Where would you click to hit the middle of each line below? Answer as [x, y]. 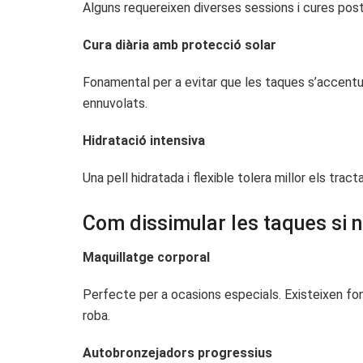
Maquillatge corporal [146, 258]
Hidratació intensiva [144, 140]
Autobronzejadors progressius [177, 353]
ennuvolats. [115, 103]
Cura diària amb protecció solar [179, 45]
